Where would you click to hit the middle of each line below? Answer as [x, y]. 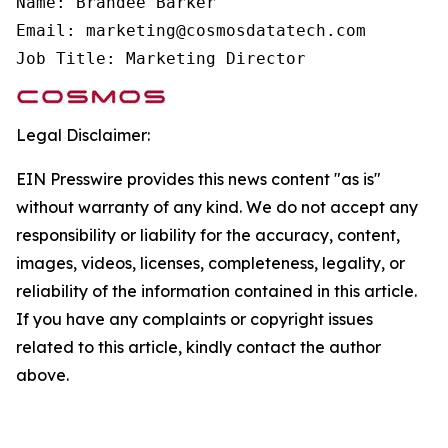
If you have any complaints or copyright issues [194, 319]
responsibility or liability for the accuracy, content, [208, 235]
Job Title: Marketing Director [161, 58]
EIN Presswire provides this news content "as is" [198, 179]
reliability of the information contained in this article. [216, 291]
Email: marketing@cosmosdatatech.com [191, 30]
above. [42, 375]
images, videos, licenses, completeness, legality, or [210, 263]
